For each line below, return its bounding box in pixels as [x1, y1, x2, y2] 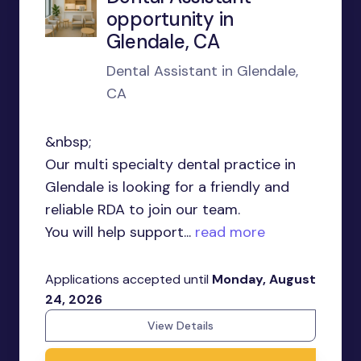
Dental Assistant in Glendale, [106, 61, 298, 81]
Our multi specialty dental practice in [45, 155, 296, 174]
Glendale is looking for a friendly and [45, 177, 289, 197]
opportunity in [106, 6, 234, 31]
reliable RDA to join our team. [45, 200, 240, 219]
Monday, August [212, 271, 316, 288]
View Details [147, 318, 214, 333]
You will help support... [45, 222, 191, 242]
